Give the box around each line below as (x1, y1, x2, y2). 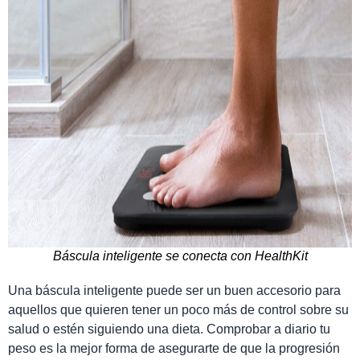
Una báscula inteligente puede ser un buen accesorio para (8, 283, 341, 297)
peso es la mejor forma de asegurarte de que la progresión (8, 341, 340, 355)
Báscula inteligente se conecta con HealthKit (52, 248, 308, 263)
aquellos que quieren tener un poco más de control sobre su (8, 302, 349, 317)
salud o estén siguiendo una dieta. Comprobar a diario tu (8, 321, 330, 336)
